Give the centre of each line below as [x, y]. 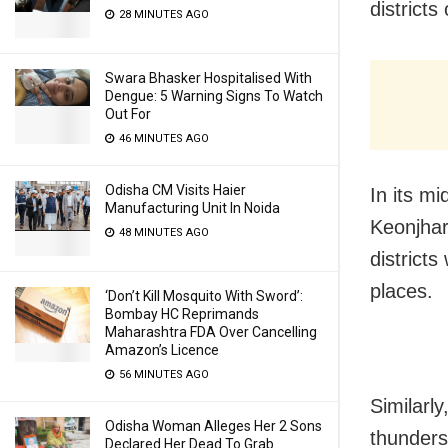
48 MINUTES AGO [162, 232]
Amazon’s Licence [162, 350]
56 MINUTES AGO [162, 374]
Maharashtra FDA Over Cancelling [211, 332]
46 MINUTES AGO [162, 138]
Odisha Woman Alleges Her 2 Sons [213, 426]
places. [401, 290]
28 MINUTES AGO [162, 14]
